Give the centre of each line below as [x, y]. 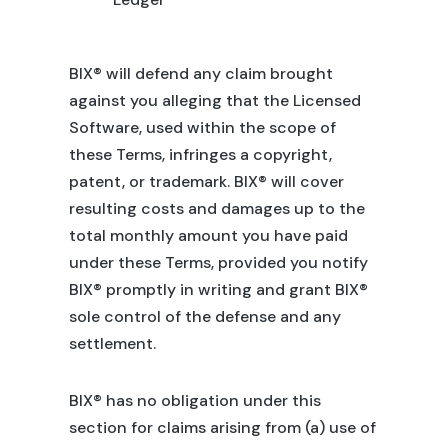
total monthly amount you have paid [208, 235]
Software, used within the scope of [202, 127]
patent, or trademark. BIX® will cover [206, 181]
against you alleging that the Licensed [214, 100]
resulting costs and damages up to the [216, 208]
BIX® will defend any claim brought [200, 73]
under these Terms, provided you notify [218, 262]
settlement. [112, 343]
